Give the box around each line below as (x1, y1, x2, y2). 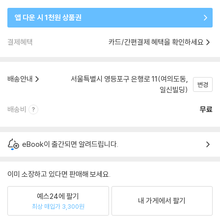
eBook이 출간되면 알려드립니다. (22, 139, 118, 149)
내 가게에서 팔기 (138, 196, 186, 205)
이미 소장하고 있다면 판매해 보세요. (7, 169, 110, 179)
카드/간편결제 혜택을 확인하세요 (109, 37, 204, 47)
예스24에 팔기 (37, 191, 80, 201)
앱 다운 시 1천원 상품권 (15, 13, 82, 22)
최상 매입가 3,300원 (31, 202, 84, 210)
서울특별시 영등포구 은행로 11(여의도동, (71, 74, 188, 83)
